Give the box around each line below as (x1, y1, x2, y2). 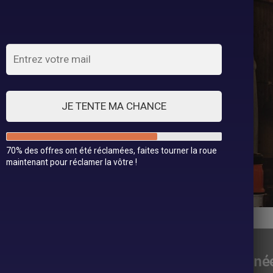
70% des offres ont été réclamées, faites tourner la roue (5, 145, 217, 155)
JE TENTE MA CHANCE (62, 100, 167, 113)
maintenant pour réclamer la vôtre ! (5, 157, 137, 167)
